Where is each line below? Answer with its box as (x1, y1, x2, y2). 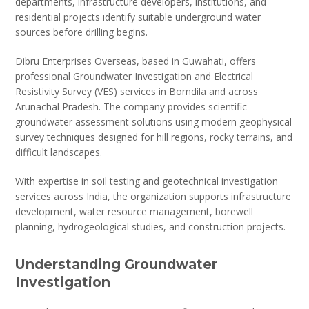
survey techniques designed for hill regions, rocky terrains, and (15, 130, 293, 143)
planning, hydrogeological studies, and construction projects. (15, 219, 286, 233)
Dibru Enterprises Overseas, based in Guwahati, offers (15, 54, 257, 68)
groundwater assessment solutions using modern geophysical (15, 114, 292, 128)
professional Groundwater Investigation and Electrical (15, 69, 254, 83)
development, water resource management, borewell (15, 204, 254, 218)
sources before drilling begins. (15, 25, 148, 39)
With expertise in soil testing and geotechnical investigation (15, 174, 279, 188)
